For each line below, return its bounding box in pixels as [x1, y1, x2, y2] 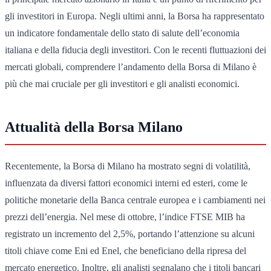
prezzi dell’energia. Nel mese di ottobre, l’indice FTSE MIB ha [5, 211, 245, 222]
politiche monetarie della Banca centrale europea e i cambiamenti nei [5, 194, 266, 205]
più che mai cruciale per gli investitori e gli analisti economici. [5, 78, 240, 89]
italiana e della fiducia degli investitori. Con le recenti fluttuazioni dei [5, 44, 266, 55]
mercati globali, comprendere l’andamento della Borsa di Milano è [5, 61, 256, 72]
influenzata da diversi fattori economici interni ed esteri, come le [5, 177, 247, 188]
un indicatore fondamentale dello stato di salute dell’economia [5, 27, 240, 38]
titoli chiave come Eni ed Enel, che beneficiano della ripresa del [5, 245, 246, 256]
